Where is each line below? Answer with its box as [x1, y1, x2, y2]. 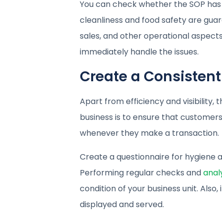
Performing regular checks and [79, 166, 203, 178]
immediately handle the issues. [79, 46, 199, 57]
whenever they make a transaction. [79, 127, 219, 139]
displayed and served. [79, 198, 164, 210]
